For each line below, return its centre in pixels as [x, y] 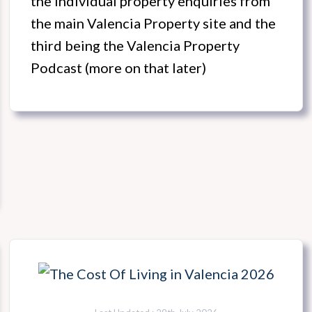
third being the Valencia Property [135, 46]
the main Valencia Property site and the [153, 23]
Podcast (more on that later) [118, 68]
